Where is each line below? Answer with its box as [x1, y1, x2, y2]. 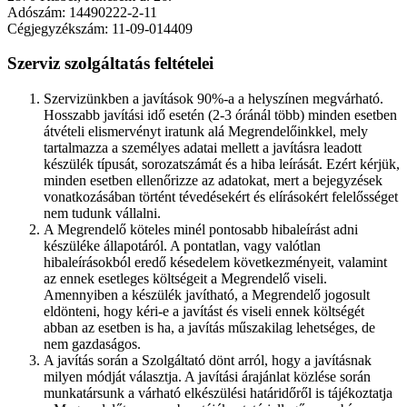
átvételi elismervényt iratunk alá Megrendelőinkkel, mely [44, 124, 368, 140]
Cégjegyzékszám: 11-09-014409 [7, 20, 193, 36]
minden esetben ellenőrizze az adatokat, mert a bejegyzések [44, 173, 382, 189]
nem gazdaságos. [44, 336, 144, 352]
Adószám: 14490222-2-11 [7, 4, 157, 20]
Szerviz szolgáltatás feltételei [7, 54, 213, 74]
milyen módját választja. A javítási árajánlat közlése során [44, 369, 371, 385]
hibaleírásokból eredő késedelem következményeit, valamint [44, 254, 387, 271]
